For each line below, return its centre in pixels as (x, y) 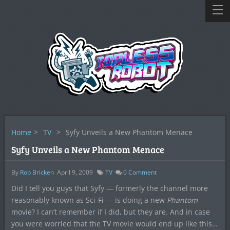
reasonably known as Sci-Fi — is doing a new (89, 200)
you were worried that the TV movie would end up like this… (114, 224)
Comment (141, 172)
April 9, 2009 (75, 172)
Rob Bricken (37, 172)
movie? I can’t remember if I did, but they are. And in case (110, 212)
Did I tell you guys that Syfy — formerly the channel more (109, 188)
